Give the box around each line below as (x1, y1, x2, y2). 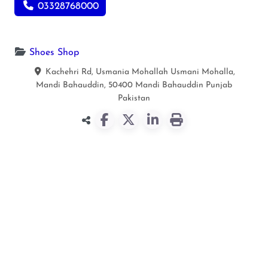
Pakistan (118, 93, 150, 103)
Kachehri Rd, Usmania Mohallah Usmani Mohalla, (45, 67, 236, 77)
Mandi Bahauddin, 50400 (36, 80, 133, 90)
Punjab (206, 80, 232, 90)
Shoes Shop (29, 47, 79, 57)
